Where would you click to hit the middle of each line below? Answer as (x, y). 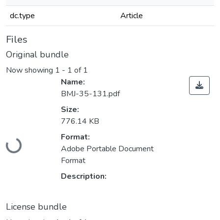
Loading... (23, 141)
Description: (84, 177)
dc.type (22, 16)
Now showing (30, 70)
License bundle (36, 207)
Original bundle (37, 55)
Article (132, 16)
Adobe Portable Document (107, 149)
